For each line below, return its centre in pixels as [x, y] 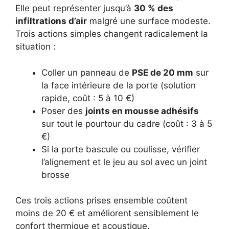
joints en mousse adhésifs [142, 111]
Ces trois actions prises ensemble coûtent [101, 201]
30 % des [154, 8]
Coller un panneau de [87, 72]
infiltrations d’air [51, 21]
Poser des [63, 111]
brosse [55, 175]
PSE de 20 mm [163, 72]
